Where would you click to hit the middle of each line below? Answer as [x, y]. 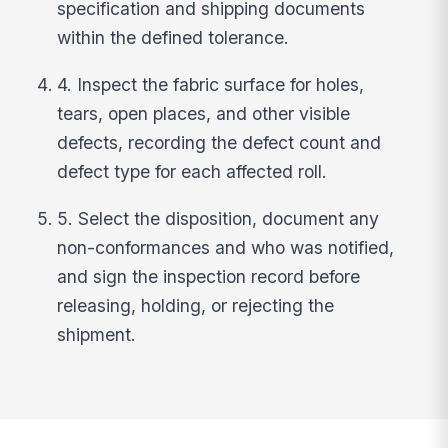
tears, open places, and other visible [204, 114]
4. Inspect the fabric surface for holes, [211, 85]
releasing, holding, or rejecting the [196, 305]
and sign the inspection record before [209, 276]
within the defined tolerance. [173, 38]
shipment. [97, 334]
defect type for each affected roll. [192, 172]
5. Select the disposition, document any [218, 218]
